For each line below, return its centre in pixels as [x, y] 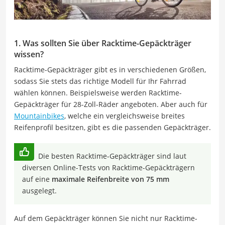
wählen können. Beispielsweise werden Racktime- [98, 92]
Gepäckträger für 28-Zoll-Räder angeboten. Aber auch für [111, 104]
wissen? [29, 54]
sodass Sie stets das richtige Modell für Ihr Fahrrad [100, 81]
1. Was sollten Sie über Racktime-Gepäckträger [103, 43]
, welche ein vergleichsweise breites [125, 116]
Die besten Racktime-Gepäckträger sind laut [112, 156]
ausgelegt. [39, 190]
